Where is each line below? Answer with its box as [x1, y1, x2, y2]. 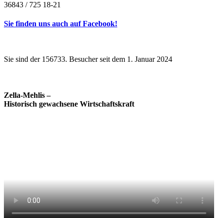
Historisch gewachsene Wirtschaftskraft [4, 99, 134, 108]
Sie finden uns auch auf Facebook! [4, 19, 117, 28]
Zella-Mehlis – [4, 91, 51, 99]
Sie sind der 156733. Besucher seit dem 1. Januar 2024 [4, 55, 172, 64]
